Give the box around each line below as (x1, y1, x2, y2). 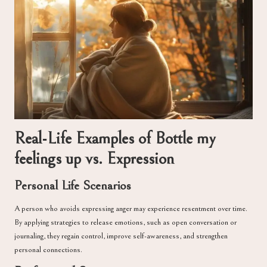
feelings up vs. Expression (14, 149, 174, 169)
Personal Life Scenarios (14, 178, 131, 193)
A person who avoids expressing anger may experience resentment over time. (14, 204, 247, 214)
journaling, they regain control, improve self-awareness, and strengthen (14, 231, 228, 241)
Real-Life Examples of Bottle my (14, 129, 216, 149)
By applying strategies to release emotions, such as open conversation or (14, 218, 237, 228)
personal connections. (14, 245, 82, 255)
